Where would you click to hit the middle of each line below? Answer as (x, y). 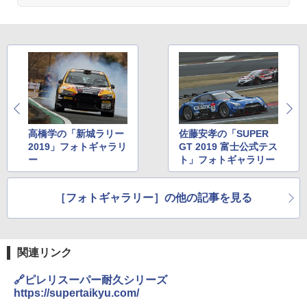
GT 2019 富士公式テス (229, 146)
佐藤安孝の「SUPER (224, 133)
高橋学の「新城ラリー (76, 133)
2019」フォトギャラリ (77, 146)
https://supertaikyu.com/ (76, 293)
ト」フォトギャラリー (227, 159)
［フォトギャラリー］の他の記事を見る (153, 197)
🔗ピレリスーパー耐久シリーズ (90, 280)
